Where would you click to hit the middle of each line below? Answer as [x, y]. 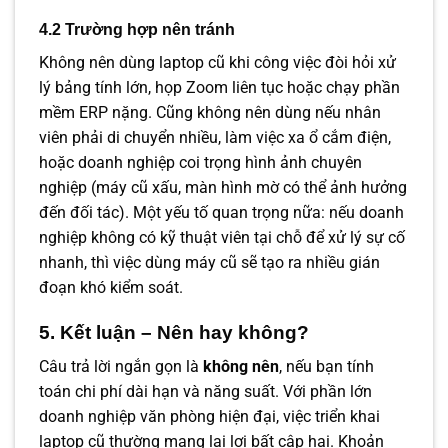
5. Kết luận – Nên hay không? [174, 332]
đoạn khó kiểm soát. [111, 288]
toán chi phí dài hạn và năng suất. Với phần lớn [205, 392]
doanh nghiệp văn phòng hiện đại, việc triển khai [209, 417]
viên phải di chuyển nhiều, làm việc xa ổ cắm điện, [215, 138]
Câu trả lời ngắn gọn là [121, 367]
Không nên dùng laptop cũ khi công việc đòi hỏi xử [217, 63]
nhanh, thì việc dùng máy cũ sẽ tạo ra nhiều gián [209, 263]
